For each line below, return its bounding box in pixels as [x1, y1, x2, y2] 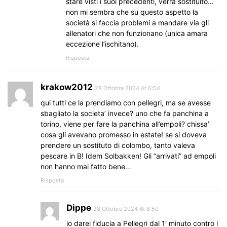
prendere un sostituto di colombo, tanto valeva [41, 140, 195, 149]
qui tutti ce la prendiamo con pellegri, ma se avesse [41, 98, 211, 107]
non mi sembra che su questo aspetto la [66, 7, 198, 16]
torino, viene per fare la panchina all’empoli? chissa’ [41, 119, 209, 128]
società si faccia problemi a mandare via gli [66, 18, 209, 27]
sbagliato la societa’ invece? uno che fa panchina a [41, 108, 209, 118]
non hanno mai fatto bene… [41, 162, 131, 171]
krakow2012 [41, 82, 93, 92]
